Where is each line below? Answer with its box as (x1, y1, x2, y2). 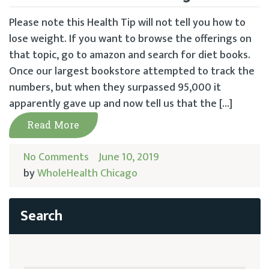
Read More (27, 118, 80, 131)
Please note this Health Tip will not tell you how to (9, 14, 246, 32)
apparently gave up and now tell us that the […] (9, 95, 232, 113)
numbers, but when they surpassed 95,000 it (9, 79, 221, 97)
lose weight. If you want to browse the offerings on (9, 30, 252, 48)
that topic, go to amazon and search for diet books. (9, 46, 250, 64)
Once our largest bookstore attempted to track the (9, 62, 255, 80)
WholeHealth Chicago (37, 165, 138, 183)
